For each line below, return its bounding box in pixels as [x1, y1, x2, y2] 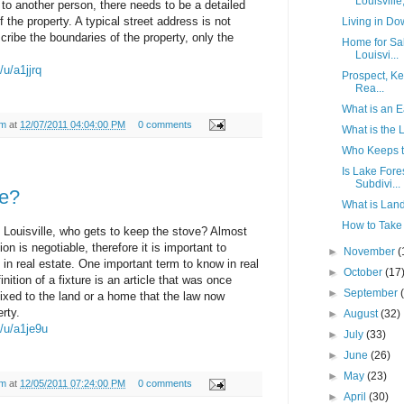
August [344, 308, 381, 321]
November [344, 245, 399, 259]
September [344, 287, 401, 300]
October [344, 266, 386, 280]
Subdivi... [354, 178, 400, 191]
